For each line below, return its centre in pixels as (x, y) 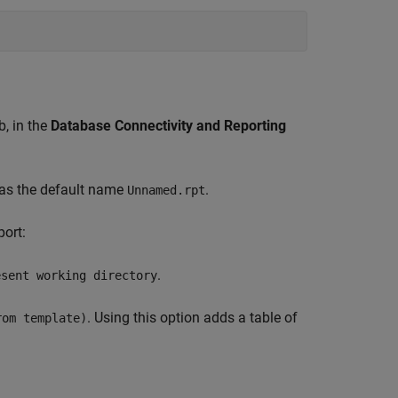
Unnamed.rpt (166, 190)
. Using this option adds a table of (192, 317)
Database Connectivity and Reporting (168, 125)
